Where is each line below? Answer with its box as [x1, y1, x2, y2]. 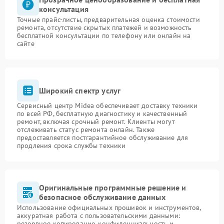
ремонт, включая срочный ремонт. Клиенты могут [17, 117, 175, 126]
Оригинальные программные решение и [39, 182, 186, 192]
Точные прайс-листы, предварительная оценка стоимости [17, 15, 200, 24]
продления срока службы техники [17, 141, 126, 150]
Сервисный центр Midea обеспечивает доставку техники [17, 101, 198, 110]
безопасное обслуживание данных [39, 192, 165, 202]
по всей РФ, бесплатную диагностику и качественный [17, 109, 187, 118]
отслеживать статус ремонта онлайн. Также [17, 125, 154, 134]
